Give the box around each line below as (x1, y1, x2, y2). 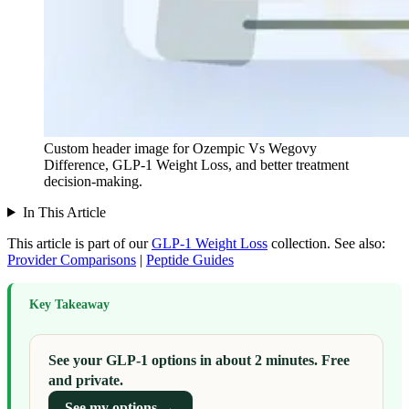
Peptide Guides (146, 251, 234, 267)
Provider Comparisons (7, 251, 136, 267)
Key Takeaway (29, 297, 110, 311)
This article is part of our (7, 235, 148, 251)
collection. (271, 235, 330, 251)
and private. (48, 372, 123, 390)
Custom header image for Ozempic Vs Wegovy (44, 140, 317, 156)
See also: (334, 235, 385, 251)
